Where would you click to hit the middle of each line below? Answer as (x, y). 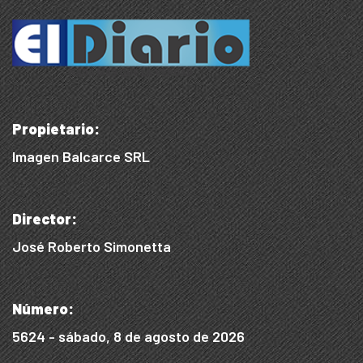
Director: (45, 219)
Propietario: (56, 129)
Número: (43, 309)
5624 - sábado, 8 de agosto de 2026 (128, 337)
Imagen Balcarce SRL (81, 157)
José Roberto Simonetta (92, 247)
